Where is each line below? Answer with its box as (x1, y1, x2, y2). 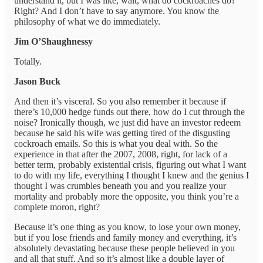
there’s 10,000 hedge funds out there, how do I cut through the (14, 107, 245, 117)
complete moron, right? (14, 202, 100, 213)
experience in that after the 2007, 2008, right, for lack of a (14, 149, 227, 160)
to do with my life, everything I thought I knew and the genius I (14, 170, 249, 181)
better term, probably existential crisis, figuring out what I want (14, 160, 246, 170)
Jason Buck (14, 76, 60, 87)
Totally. (14, 56, 42, 67)
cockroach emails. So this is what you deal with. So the (14, 139, 218, 149)
